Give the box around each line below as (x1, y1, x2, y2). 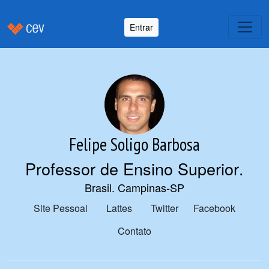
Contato (118, 224, 151, 238)
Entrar (130, 20, 153, 33)
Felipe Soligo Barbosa (69, 133, 200, 156)
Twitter (151, 201, 178, 215)
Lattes (106, 201, 132, 215)
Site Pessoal (34, 201, 88, 215)
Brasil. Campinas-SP (85, 180, 184, 195)
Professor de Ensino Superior (25, 157, 239, 180)
